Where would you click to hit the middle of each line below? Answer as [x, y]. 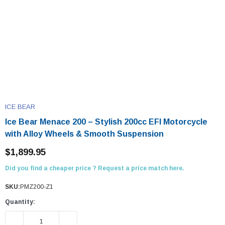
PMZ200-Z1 [37, 187]
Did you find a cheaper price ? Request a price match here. [95, 168]
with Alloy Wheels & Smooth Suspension [84, 134]
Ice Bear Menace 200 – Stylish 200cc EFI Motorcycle [106, 122]
